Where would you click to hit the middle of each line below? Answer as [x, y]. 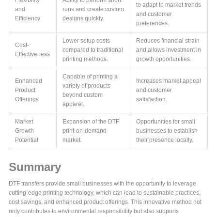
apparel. [74, 104]
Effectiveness [33, 54]
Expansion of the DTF [91, 122]
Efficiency [28, 18]
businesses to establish [167, 131]
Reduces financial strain [168, 41]
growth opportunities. [164, 59]
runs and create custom [93, 9]
